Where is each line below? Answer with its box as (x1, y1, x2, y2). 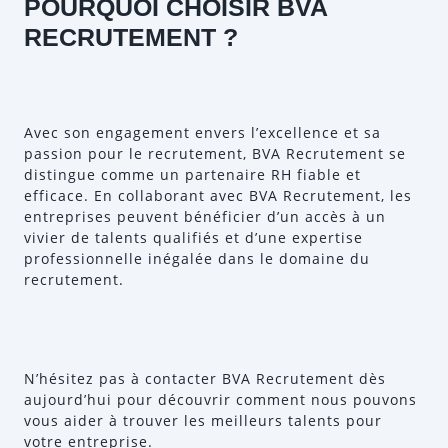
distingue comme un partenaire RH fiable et (24, 165, 361, 184)
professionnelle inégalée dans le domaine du (24, 249, 370, 268)
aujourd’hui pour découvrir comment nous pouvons (24, 390, 417, 409)
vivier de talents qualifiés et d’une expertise (24, 228, 363, 247)
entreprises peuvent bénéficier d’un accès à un (24, 207, 386, 226)
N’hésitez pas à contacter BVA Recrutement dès (24, 369, 386, 388)
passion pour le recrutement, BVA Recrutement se (24, 144, 406, 163)
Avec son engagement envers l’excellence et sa (24, 123, 381, 142)
